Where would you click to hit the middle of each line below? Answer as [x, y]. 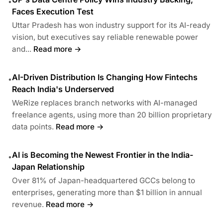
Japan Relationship [48, 167]
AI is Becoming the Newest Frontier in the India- [103, 155]
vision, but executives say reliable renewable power [105, 37]
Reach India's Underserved [63, 89]
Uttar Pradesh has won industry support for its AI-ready [111, 25]
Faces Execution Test [53, 11]
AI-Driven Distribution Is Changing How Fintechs [105, 77]
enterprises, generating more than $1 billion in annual [107, 192]
